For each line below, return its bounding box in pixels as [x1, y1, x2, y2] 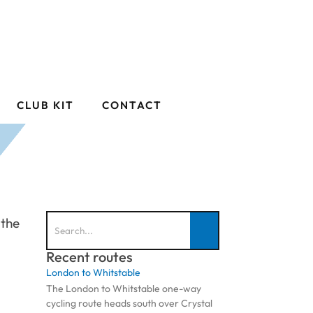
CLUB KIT [17, 99, 74, 112]
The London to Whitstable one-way [46, 282, 202, 296]
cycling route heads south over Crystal [46, 297, 213, 310]
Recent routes [46, 248, 133, 266]
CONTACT [102, 99, 162, 112]
